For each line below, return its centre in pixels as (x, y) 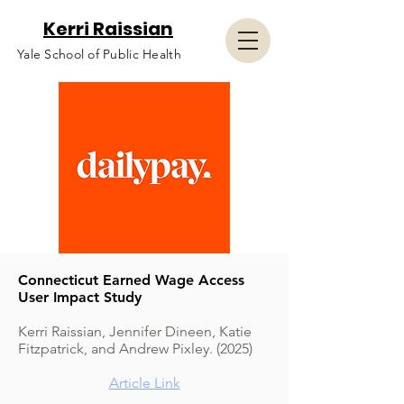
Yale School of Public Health (99, 54)
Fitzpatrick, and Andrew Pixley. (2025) (135, 349)
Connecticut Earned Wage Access (131, 280)
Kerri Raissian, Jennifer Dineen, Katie (135, 331)
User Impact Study (80, 297)
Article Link (144, 383)
